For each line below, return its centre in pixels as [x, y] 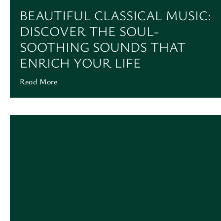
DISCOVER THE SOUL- [89, 31]
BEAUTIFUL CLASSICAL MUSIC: [115, 15]
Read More [38, 82]
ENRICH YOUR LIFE [80, 63]
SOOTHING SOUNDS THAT [103, 47]
